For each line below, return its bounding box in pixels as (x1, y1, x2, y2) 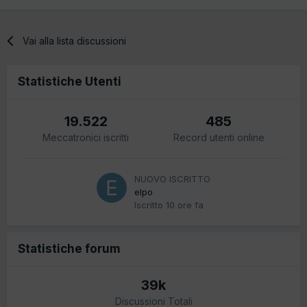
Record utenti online (173, 131, 265, 143)
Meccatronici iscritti (42, 131, 130, 143)
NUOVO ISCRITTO (134, 173, 210, 184)
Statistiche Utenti (18, 74, 121, 88)
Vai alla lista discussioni (23, 34, 127, 47)
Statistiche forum (18, 241, 121, 256)
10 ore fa (166, 199, 204, 210)
